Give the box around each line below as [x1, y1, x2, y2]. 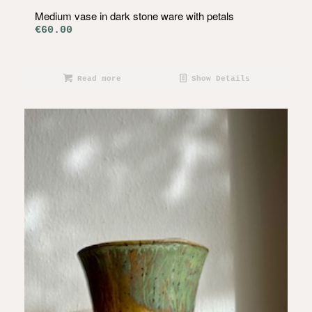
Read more [72, 75, 121, 84]
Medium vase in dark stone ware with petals [34, 8, 234, 24]
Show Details [186, 75, 250, 84]
